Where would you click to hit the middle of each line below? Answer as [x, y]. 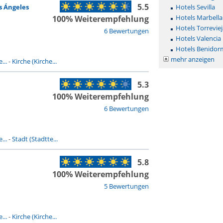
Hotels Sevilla [195, 7]
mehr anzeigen [192, 59]
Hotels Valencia [198, 38]
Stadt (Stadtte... [35, 139]
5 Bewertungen [126, 186]
